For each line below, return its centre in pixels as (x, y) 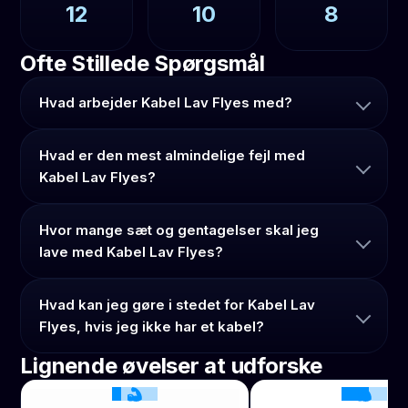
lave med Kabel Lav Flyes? (132, 251)
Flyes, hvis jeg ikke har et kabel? (152, 326)
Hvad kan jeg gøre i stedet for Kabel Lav (178, 304)
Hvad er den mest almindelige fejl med (173, 155)
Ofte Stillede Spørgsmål (143, 63)
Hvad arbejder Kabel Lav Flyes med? (166, 102)
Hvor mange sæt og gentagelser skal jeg (179, 229)
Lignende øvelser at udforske (171, 365)
